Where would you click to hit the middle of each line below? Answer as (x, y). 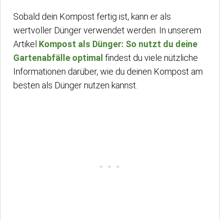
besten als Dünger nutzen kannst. (75, 85)
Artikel (26, 44)
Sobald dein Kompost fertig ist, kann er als (92, 16)
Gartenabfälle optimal (58, 57)
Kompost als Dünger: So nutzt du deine (118, 44)
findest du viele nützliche (151, 57)
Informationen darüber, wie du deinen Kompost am (108, 71)
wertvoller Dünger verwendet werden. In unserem (107, 30)
